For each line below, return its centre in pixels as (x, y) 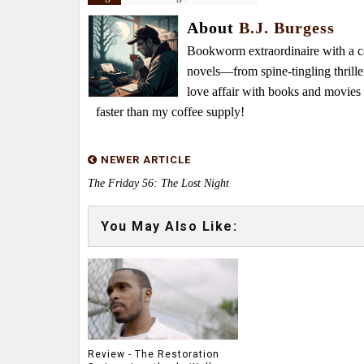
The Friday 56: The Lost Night (158, 183)
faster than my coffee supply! (170, 112)
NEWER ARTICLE (144, 160)
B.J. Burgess (287, 28)
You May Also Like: (169, 226)
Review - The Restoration (154, 354)
